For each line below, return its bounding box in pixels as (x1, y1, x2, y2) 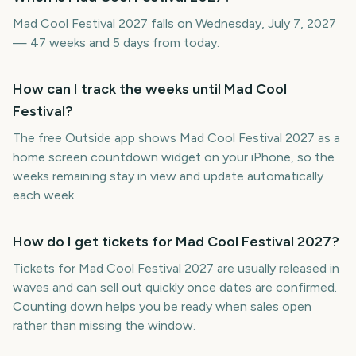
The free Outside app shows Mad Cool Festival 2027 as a (13, 130, 340, 145)
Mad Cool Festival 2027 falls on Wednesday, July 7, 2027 (13, 16, 336, 31)
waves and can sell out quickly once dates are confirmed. (13, 280, 337, 295)
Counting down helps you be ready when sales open (13, 299, 311, 314)
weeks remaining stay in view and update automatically (13, 168, 323, 184)
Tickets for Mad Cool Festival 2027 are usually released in (13, 261, 339, 276)
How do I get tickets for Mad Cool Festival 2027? (13, 233, 339, 250)
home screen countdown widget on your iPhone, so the (13, 149, 335, 164)
